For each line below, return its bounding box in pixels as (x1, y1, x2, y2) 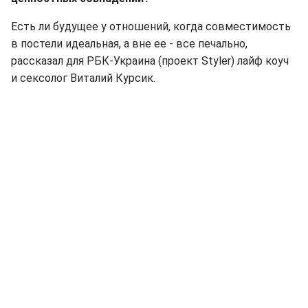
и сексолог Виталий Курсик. (11, 71, 155, 85)
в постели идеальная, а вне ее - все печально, (11, 37, 247, 51)
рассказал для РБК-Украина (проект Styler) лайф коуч (11, 54, 289, 68)
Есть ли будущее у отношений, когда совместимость (11, 20, 291, 34)
